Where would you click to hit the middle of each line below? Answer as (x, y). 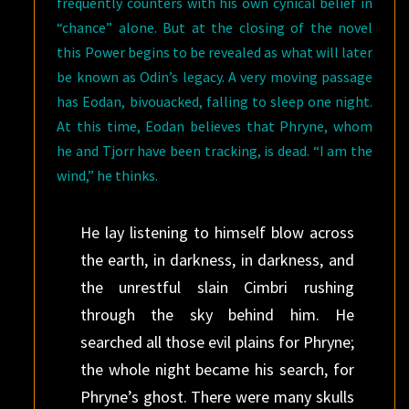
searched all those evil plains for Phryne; (217, 342)
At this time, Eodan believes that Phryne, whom (215, 126)
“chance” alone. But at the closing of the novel (215, 27)
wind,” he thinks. (108, 175)
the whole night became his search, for (217, 369)
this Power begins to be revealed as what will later (215, 52)
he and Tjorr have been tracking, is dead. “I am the (215, 151)
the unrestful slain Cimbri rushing (217, 287)
